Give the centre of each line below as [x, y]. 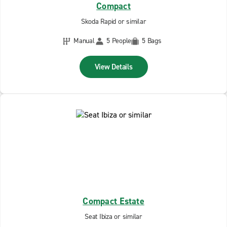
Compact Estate [113, 201]
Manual [84, 41]
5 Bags [152, 41]
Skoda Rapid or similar [113, 22]
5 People [119, 41]
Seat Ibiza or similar [113, 217]
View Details [113, 67]
